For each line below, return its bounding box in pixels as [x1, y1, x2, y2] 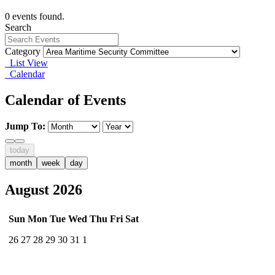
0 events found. [5, 10, 64, 21]
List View [5, 57, 48, 68]
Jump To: [5, 120, 45, 131]
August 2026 [5, 181, 82, 198]
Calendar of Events [5, 91, 126, 108]
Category [5, 45, 41, 56]
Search [5, 21, 31, 33]
